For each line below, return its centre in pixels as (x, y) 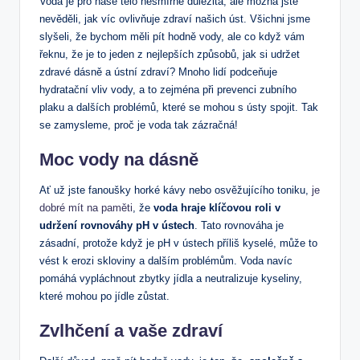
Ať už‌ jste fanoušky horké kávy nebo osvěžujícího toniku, (176, 190)
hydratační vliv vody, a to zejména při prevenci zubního (168, 90)
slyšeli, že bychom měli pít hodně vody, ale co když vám (172, 37)
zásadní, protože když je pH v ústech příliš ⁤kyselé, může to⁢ (178, 243)
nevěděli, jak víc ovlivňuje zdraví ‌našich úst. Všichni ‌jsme (175, 19)
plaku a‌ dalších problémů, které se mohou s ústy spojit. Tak (179, 108)
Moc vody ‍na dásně (119, 160)
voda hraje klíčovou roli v (217, 208)
